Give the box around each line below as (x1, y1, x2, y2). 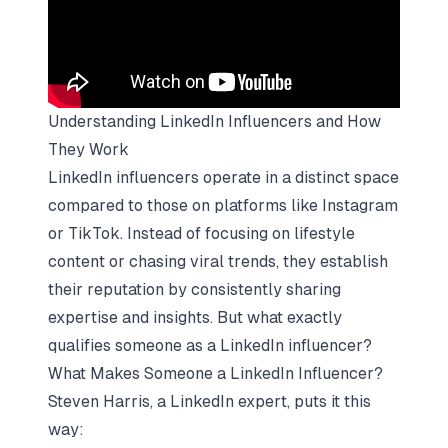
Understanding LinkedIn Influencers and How (48, 112, 381, 131)
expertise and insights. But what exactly (48, 308, 342, 327)
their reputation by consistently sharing (48, 280, 341, 299)
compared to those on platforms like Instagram (48, 196, 398, 215)
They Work (48, 140, 129, 159)
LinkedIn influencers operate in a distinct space (48, 168, 399, 187)
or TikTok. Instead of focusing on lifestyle (48, 224, 355, 243)
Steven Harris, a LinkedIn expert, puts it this (48, 392, 371, 411)
